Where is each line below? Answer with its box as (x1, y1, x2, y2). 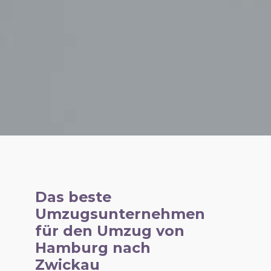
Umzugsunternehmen (34, 204, 205, 223)
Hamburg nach (34, 238, 151, 256)
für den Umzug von (34, 221, 184, 240)
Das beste (34, 188, 111, 206)
